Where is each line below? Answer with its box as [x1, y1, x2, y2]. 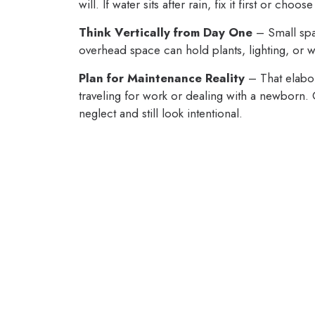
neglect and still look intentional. [79, 104, 243, 122]
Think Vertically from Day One [79, 23, 252, 41]
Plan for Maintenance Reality [79, 69, 245, 86]
